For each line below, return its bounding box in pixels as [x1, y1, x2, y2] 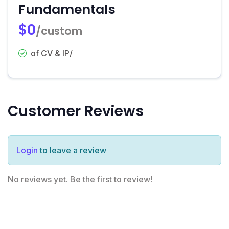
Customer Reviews [8, 101, 144, 121]
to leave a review [38, 145, 106, 155]
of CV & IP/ [31, 48, 73, 58]
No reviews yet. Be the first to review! [8, 174, 152, 185]
